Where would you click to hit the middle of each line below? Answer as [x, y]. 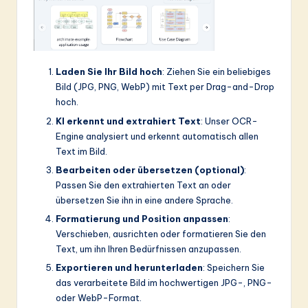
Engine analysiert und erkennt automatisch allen [157, 136]
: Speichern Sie [234, 267]
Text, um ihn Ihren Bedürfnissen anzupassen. [148, 249]
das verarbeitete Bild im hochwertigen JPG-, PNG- [164, 282]
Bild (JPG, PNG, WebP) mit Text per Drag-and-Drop [165, 87]
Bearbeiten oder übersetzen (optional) [150, 169]
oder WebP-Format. [99, 297]
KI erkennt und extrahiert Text [128, 121]
